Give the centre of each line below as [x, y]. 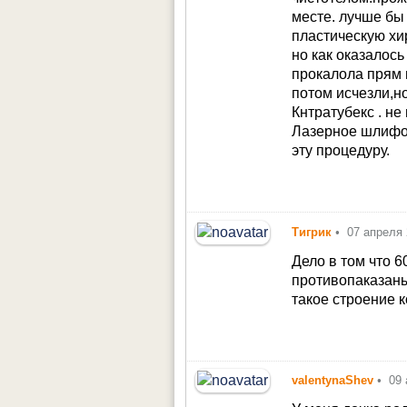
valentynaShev [333, 381]
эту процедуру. [341, 151]
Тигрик [312, 232]
